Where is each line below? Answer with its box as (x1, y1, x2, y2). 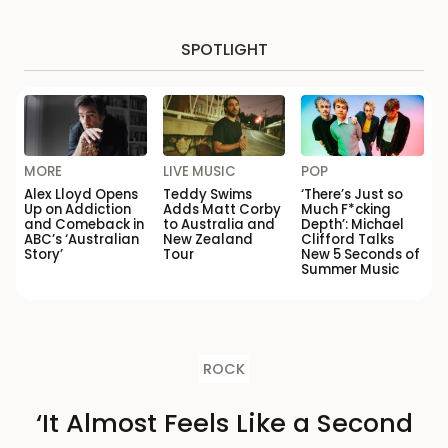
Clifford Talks (301, 230, 395, 250)
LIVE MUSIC (162, 162, 236, 182)
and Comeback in (24, 215, 144, 235)
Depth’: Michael (301, 215, 405, 235)
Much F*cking (301, 200, 392, 220)
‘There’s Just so (301, 185, 404, 205)
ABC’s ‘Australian (24, 230, 139, 250)
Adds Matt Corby (162, 200, 281, 220)
